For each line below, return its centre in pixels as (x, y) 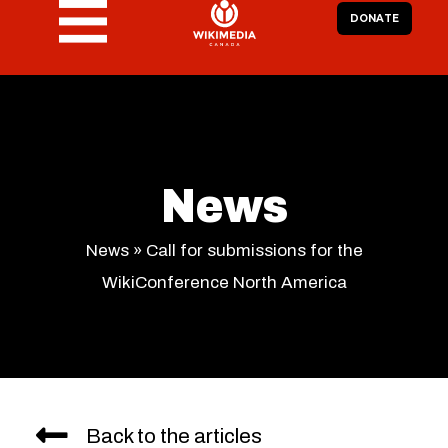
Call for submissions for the (254, 250)
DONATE (374, 18)
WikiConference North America (224, 282)
